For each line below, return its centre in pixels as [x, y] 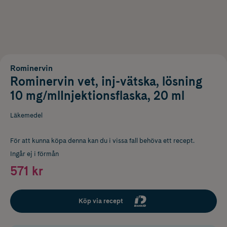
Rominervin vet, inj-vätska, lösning [106, 81]
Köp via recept [101, 201]
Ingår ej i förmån [34, 154]
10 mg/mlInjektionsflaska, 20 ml [97, 95]
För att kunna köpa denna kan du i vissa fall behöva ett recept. [102, 140]
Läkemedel [26, 115]
